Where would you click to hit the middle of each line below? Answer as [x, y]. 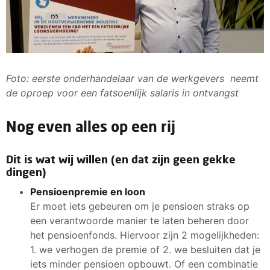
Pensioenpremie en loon [88, 191]
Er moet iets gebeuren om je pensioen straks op [140, 206]
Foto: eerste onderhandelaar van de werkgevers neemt [132, 78]
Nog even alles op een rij [91, 126]
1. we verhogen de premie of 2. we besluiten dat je [145, 249]
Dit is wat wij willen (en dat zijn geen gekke [121, 159]
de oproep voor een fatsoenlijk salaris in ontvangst [122, 93]
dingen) [26, 171]
